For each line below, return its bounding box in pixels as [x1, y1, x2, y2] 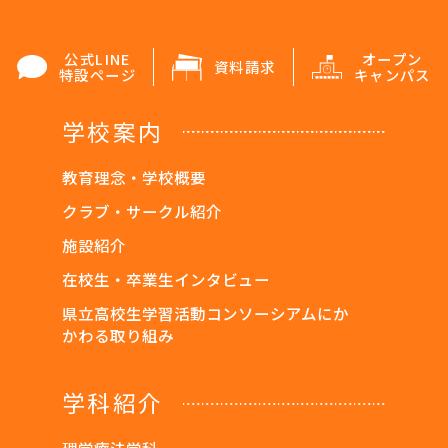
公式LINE [64, 48, 131, 70]
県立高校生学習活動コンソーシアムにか [62, 301, 350, 324]
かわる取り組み [62, 323, 175, 346]
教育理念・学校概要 [62, 165, 207, 188]
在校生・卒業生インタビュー [62, 267, 271, 290]
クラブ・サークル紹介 [62, 199, 223, 222]
